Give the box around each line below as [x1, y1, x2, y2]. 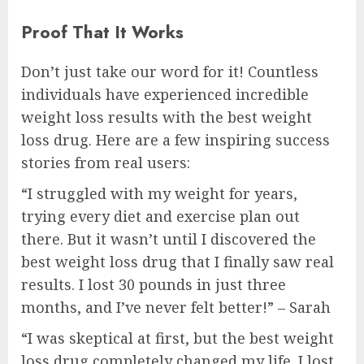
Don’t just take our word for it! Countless [21, 62, 318, 82]
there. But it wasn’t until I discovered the [21, 229, 316, 249]
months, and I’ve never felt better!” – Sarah [21, 297, 331, 318]
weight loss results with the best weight [21, 107, 312, 128]
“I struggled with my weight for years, [21, 184, 297, 204]
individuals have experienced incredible [21, 84, 309, 105]
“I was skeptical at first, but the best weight [21, 328, 334, 349]
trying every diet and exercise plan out [21, 206, 300, 227]
